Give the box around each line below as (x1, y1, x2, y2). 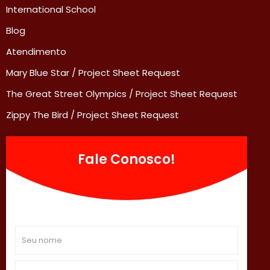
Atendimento (6, 45, 66, 58)
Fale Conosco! (78, 150, 175, 169)
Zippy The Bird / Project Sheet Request (6, 108, 179, 121)
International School (6, 3, 96, 16)
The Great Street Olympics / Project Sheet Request (6, 87, 237, 100)
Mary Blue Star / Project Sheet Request (6, 66, 180, 79)
